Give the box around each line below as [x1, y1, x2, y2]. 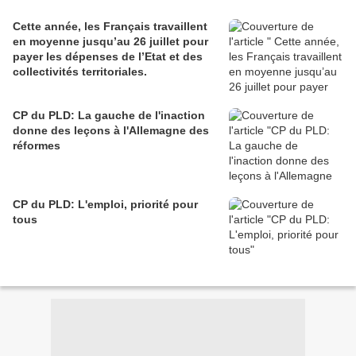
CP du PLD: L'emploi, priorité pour [13, 198, 198, 211]
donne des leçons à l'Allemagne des [13, 124, 209, 137]
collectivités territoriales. [13, 65, 147, 79]
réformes [13, 139, 60, 153]
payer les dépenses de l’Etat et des [13, 50, 203, 64]
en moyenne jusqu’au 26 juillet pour [13, 35, 208, 48]
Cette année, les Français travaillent [13, 20, 207, 33]
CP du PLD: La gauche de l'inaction [13, 109, 205, 122]
